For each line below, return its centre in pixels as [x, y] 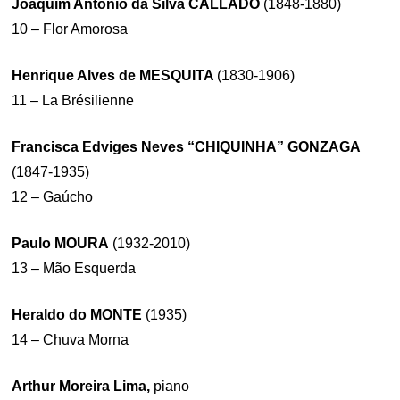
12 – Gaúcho [53, 196]
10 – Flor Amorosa [70, 29]
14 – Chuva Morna [71, 339]
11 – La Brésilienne [73, 100]
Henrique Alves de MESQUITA [115, 75]
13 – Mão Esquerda [74, 268]
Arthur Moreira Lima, [83, 386]
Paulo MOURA [61, 243]
